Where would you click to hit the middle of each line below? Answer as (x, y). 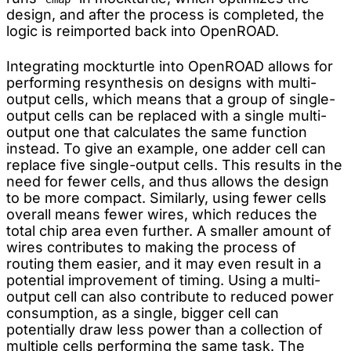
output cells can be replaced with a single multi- (166, 115)
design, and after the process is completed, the (165, 14)
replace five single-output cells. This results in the (174, 165)
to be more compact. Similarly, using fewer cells (166, 197)
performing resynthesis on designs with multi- (161, 82)
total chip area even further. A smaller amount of (169, 230)
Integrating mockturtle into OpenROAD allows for (170, 66)
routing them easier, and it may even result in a (164, 263)
